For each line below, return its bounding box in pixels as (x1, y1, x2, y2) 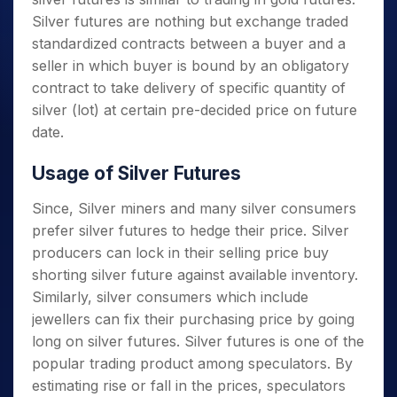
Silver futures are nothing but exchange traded (32, 12, 348, 30)
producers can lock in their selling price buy (32, 244, 329, 261)
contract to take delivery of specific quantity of (32, 79, 346, 97)
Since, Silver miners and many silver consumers (32, 199, 356, 217)
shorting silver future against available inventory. (32, 266, 358, 284)
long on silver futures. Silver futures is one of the (32, 332, 364, 350)
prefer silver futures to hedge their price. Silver (32, 222, 349, 239)
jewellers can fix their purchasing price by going (32, 310, 354, 328)
